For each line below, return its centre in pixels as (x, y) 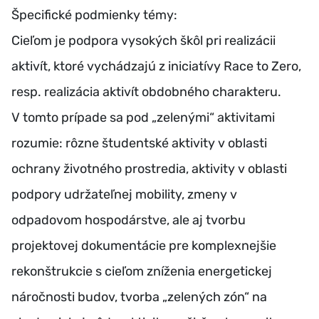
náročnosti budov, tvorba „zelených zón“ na (139, 297)
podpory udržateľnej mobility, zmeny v (124, 194)
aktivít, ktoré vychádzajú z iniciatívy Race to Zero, (156, 66)
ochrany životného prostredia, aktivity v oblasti (149, 168)
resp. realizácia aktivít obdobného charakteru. (146, 91)
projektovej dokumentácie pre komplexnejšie (144, 245)
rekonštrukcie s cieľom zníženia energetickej (142, 271)
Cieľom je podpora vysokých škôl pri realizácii (143, 40)
